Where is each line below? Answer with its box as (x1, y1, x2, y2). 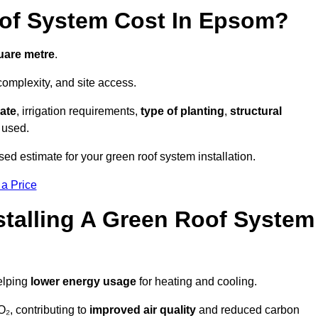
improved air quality (89, 304, 196, 317)
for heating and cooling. (136, 275, 257, 288)
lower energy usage (31, 275, 136, 288)
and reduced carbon (196, 304, 300, 317)
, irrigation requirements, (16, 105, 141, 118)
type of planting (141, 105, 224, 118)
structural (230, 105, 282, 118)
